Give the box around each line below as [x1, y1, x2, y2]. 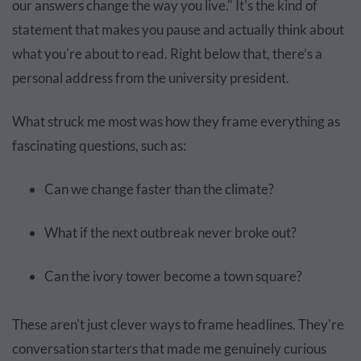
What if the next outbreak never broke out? [44, 223, 297, 241]
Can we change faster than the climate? [44, 180, 274, 197]
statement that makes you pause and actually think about [12, 20, 344, 38]
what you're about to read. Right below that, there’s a [12, 44, 322, 62]
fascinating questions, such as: [12, 136, 186, 154]
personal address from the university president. [12, 68, 289, 86]
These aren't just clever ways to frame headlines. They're [12, 315, 344, 333]
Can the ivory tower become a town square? [44, 267, 302, 284]
